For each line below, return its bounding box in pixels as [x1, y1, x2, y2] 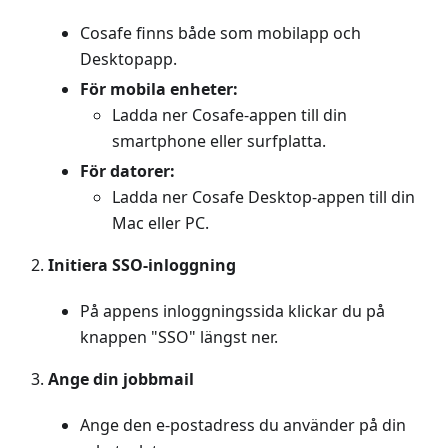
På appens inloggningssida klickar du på [80, 300, 385, 323]
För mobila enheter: [80, 78, 238, 101]
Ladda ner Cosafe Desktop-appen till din [112, 186, 415, 209]
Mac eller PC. [112, 212, 209, 235]
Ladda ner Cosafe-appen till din [112, 104, 347, 127]
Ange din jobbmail [48, 368, 194, 391]
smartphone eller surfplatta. [112, 130, 326, 153]
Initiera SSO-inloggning [48, 254, 236, 277]
